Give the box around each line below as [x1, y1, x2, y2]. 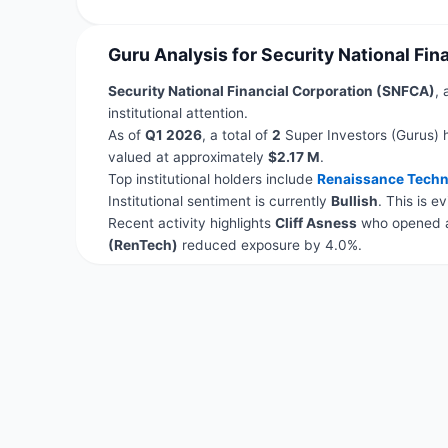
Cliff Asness [274, 214, 357, 231]
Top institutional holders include [107, 170, 317, 187]
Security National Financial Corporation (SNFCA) [107, 82, 435, 99]
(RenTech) [107, 236, 178, 253]
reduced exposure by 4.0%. [177, 236, 362, 253]
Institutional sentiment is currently [107, 192, 331, 209]
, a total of [201, 126, 272, 143]
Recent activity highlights [107, 214, 275, 231]
